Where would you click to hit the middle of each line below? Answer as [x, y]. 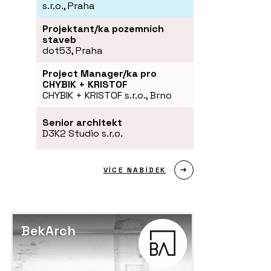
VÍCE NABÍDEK [135, 170]
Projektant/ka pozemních [103, 29]
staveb [59, 40]
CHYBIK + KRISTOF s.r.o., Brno [107, 96]
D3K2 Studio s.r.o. [83, 134]
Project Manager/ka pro [100, 74]
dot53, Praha [72, 51]
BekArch [48, 231]
